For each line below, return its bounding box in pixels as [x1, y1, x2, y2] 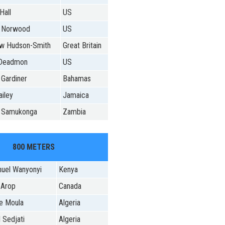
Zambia [62, 107, 86, 117]
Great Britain [62, 41, 101, 51]
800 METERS [13, 142, 55, 152]
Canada [58, 181, 81, 191]
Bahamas [62, 74, 91, 84]
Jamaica [62, 90, 89, 100]
